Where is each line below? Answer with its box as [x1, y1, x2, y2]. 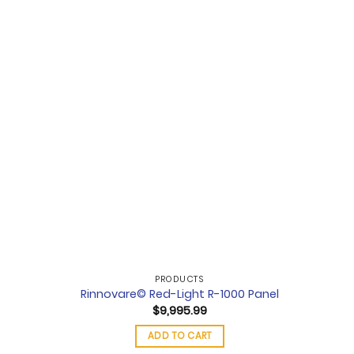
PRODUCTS [155, 273, 205, 285]
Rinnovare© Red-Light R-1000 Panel [80, 286, 279, 303]
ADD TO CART [147, 330, 212, 343]
